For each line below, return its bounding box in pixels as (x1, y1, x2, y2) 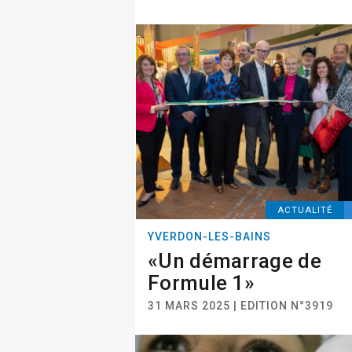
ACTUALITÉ (277, 205, 333, 215)
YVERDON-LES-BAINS (148, 230, 271, 243)
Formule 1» (148, 271, 255, 295)
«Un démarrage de (148, 249, 321, 273)
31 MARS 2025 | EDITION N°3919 (148, 299, 333, 312)
